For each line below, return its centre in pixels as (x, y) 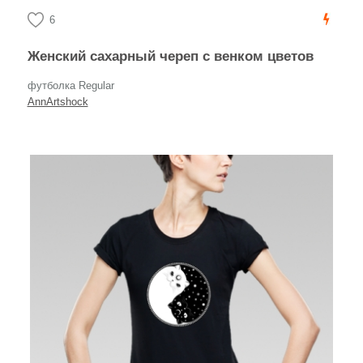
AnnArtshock (58, 102)
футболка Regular (70, 85)
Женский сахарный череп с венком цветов (176, 56)
